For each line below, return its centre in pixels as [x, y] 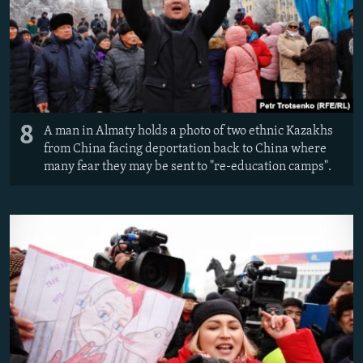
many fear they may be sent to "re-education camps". [189, 167]
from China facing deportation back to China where [185, 149]
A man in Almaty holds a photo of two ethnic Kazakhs [188, 131]
